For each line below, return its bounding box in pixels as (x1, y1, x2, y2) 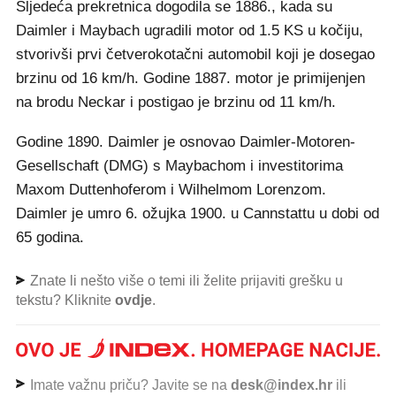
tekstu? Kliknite (16, 292, 115, 308)
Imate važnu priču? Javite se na (27, 377, 231, 392)
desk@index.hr (231, 377, 332, 392)
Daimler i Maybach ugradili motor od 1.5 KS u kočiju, (16, 21, 363, 39)
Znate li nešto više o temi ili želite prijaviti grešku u (27, 272, 343, 288)
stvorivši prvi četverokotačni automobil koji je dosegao (16, 45, 375, 63)
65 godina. (16, 228, 84, 246)
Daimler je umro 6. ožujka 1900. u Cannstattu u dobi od (16, 204, 379, 222)
